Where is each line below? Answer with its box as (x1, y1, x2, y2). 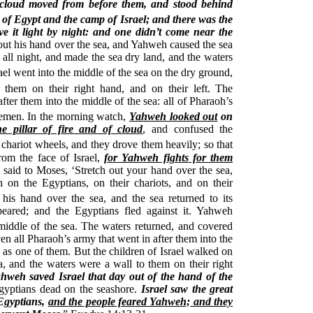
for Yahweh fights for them (104, 151, 233, 163)
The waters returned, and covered (80, 220, 233, 233)
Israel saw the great (140, 283, 233, 296)
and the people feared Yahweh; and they (48, 296, 233, 308)
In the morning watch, (27, 110, 129, 123)
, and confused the (143, 123, 233, 136)
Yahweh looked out (129, 110, 218, 123)
